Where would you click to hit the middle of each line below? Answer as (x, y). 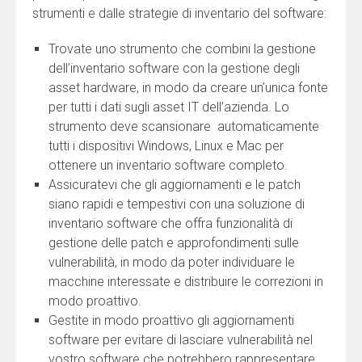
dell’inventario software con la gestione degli (174, 68)
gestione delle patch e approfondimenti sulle (174, 242)
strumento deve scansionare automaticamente (184, 126)
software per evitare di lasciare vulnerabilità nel (181, 339)
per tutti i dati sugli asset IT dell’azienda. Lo (169, 107)
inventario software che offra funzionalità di (170, 223)
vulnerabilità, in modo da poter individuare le (172, 262)
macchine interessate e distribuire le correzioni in (186, 281)
